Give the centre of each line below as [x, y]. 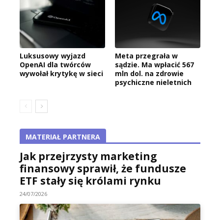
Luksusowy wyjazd [53, 56]
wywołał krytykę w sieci [61, 74]
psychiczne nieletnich [153, 82]
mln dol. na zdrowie [149, 74]
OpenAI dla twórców [55, 65]
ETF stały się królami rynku [90, 181]
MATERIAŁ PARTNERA [63, 137]
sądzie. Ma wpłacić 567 [154, 65]
